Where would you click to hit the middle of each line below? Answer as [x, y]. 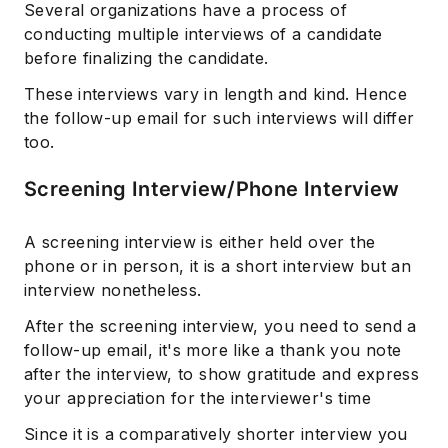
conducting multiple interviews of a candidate [203, 34]
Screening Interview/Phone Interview [212, 189]
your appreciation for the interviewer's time [197, 398]
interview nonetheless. [113, 290]
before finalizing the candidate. [146, 58]
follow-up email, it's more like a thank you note [213, 350]
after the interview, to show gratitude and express [222, 374]
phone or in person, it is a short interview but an [218, 266]
